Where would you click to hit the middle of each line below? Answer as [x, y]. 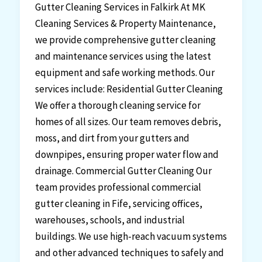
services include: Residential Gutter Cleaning [129, 89]
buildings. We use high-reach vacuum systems [131, 237]
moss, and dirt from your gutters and [112, 138]
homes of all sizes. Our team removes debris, [128, 122]
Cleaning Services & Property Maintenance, [125, 24]
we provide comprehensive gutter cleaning [125, 40]
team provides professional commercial [118, 187]
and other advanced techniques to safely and [129, 253]
